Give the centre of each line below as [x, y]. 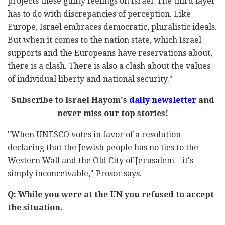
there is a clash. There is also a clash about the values [109, 66]
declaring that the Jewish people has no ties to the [103, 148]
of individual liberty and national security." [90, 79]
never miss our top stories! [113, 114]
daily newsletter [162, 100]
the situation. [35, 208]
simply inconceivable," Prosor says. [75, 174]
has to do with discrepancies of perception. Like [99, 14]
